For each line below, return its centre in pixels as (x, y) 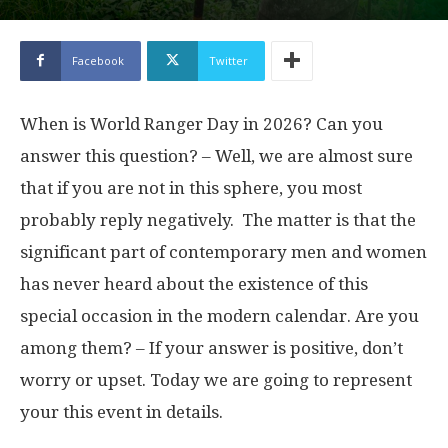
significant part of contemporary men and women (223, 251)
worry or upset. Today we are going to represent (216, 379)
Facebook (98, 60)
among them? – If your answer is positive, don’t (211, 347)
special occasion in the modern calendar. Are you (219, 315)
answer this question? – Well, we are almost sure (216, 155)
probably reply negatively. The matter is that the (218, 219)
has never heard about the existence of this (194, 283)
